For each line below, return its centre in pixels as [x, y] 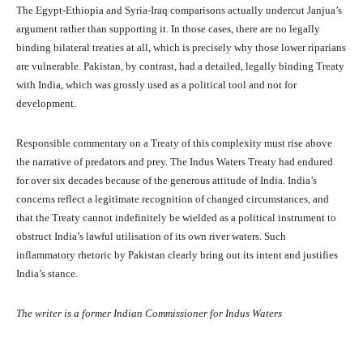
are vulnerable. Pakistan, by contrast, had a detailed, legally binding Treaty [180, 66]
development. [46, 104]
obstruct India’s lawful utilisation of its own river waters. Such [151, 237]
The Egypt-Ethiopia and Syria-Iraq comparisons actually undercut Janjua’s [179, 11]
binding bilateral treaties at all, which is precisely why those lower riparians [181, 48]
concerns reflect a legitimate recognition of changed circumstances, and [173, 199]
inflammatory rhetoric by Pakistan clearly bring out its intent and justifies [177, 255]
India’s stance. [47, 274]
